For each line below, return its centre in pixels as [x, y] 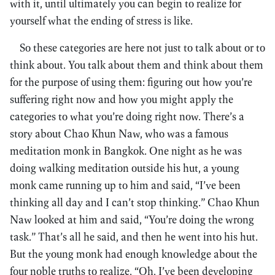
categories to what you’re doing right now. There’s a [127, 116]
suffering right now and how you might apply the [122, 99]
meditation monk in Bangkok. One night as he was [126, 151]
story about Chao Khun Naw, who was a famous [119, 134]
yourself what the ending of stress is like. [101, 21]
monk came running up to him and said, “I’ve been [125, 185]
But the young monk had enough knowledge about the [134, 254]
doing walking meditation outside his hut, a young [125, 168]
